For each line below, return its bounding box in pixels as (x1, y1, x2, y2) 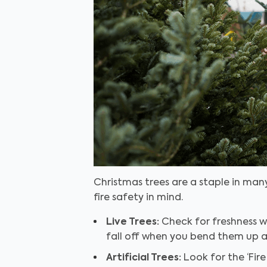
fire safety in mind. (94, 193, 183, 203)
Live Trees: (106, 218, 159, 227)
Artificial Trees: (106, 253, 181, 263)
